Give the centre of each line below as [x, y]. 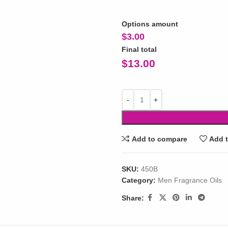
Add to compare [159, 139]
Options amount [150, 24]
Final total [139, 49]
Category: [138, 180]
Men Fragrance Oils [190, 180]
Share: [133, 198]
